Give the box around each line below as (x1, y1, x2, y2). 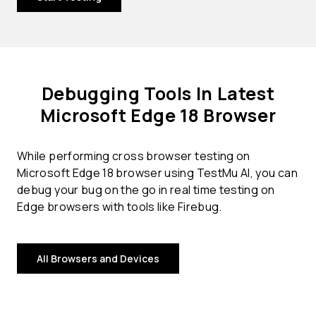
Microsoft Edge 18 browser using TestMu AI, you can (17, 165, 298, 181)
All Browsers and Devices (37, 252, 159, 266)
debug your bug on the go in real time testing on (17, 182, 275, 198)
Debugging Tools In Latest (41, 81, 275, 107)
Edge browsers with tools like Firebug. (17, 199, 222, 215)
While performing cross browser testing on (17, 148, 250, 164)
